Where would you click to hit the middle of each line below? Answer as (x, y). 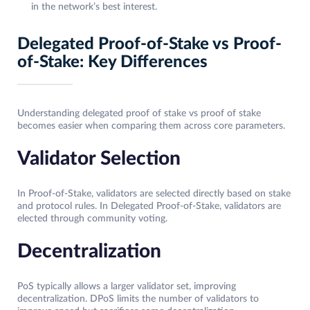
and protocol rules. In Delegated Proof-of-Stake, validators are (149, 207)
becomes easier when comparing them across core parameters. (151, 126)
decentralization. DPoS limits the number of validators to (138, 299)
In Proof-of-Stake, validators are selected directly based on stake (154, 194)
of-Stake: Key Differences (112, 63)
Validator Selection (99, 159)
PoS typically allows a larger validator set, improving (127, 287)
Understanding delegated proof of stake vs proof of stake (139, 114)
